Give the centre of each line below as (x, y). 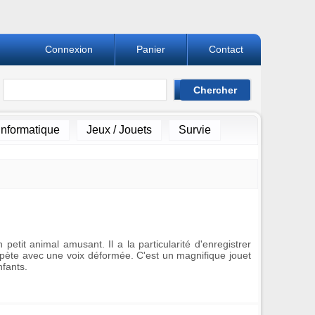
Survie (194, 130)
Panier (151, 49)
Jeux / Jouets (119, 130)
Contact (226, 49)
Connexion (69, 49)
